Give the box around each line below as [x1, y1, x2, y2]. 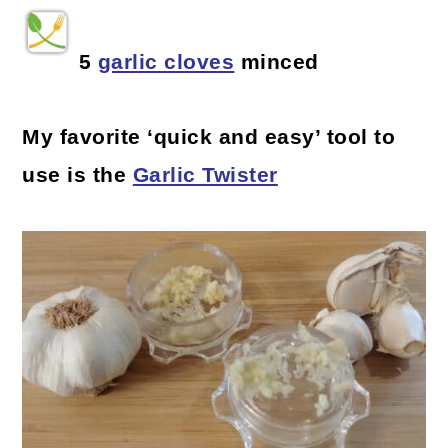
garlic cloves [97, 50, 235, 75]
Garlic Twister [132, 163, 278, 188]
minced [234, 50, 319, 75]
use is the [22, 163, 133, 188]
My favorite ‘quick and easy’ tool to [22, 125, 396, 150]
